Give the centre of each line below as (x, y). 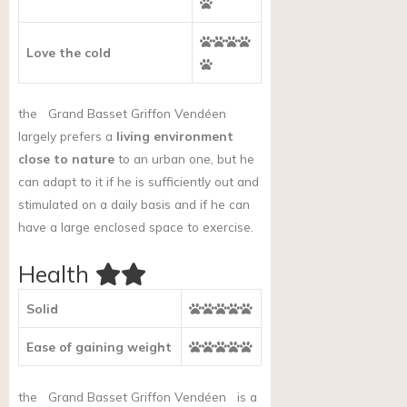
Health (54, 274)
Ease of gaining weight (99, 347)
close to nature (66, 159)
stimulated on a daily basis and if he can (134, 204)
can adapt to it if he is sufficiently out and (139, 182)
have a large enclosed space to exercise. (136, 227)
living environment (175, 136)
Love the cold (69, 52)
